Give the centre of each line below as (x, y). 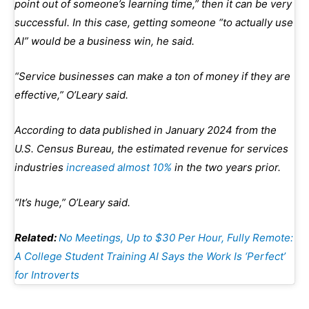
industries (40, 167)
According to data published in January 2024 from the (146, 130)
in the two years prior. (226, 167)
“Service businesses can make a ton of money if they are (152, 76)
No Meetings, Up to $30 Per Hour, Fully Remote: (176, 237)
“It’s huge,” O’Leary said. (72, 202)
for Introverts (47, 275)
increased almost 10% (119, 167)
